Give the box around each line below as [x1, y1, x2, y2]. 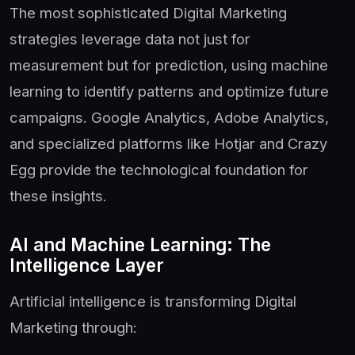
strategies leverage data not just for [10, 29, 250, 48]
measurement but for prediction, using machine [10, 55, 328, 74]
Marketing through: [10, 318, 137, 336]
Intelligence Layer [10, 254, 164, 276]
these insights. [10, 186, 107, 204]
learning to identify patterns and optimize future [10, 82, 329, 100]
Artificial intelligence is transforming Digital [10, 292, 296, 310]
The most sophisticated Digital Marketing [10, 3, 287, 21]
